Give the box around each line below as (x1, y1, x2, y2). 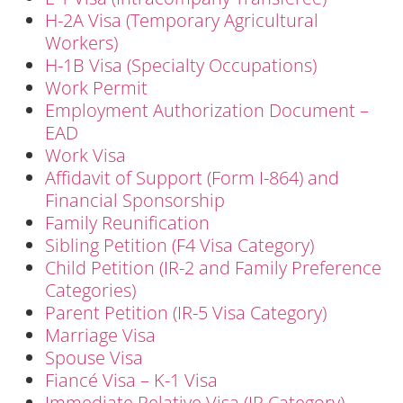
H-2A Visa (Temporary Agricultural (45, 7, 318, 32)
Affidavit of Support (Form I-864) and (45, 165, 339, 190)
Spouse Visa (45, 345, 143, 370)
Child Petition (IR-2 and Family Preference (45, 255, 381, 280)
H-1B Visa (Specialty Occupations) (45, 52, 317, 77)
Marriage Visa (45, 322, 156, 347)
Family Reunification (45, 210, 210, 235)
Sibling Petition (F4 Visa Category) (45, 232, 314, 257)
